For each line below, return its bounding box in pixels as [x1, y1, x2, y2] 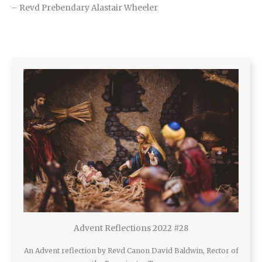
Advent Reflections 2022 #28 [74, 223, 188, 234]
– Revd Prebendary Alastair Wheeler [12, 2, 158, 13]
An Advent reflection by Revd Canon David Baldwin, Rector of [23, 246, 239, 256]
